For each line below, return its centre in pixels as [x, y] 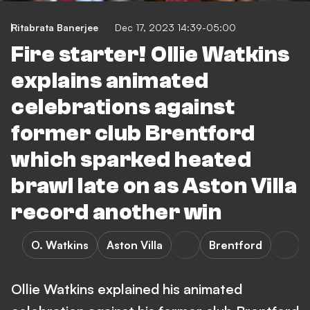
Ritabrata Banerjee [55, 27]
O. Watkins [60, 245]
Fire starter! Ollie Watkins [151, 55]
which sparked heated [131, 160]
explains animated [110, 81]
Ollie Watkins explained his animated [127, 289]
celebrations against [123, 107]
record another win [116, 212]
